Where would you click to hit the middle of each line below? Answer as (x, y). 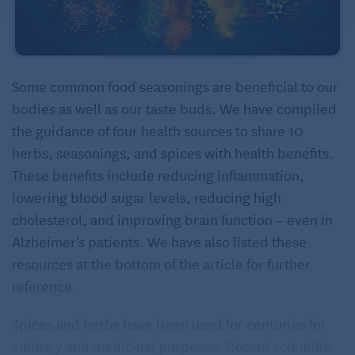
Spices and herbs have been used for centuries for (169, 323)
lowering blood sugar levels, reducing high (147, 196)
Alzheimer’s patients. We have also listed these (159, 240)
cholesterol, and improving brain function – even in (172, 218)
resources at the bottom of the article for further (161, 263)
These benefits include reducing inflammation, (158, 174)
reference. (44, 285)
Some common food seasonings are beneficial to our (175, 85)
